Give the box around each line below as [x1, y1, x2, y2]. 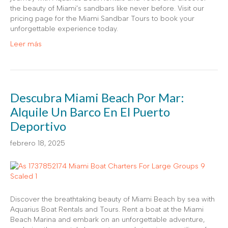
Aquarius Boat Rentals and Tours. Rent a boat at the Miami [10, 205, 204, 214]
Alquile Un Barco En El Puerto [10, 104, 170, 119]
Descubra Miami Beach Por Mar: [10, 90, 184, 105]
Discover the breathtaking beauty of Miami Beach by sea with [10, 195, 215, 204]
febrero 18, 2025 [10, 139, 65, 148]
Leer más [10, 40, 42, 48]
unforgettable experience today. [10, 24, 118, 33]
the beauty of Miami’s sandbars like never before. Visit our [10, 4, 204, 13]
